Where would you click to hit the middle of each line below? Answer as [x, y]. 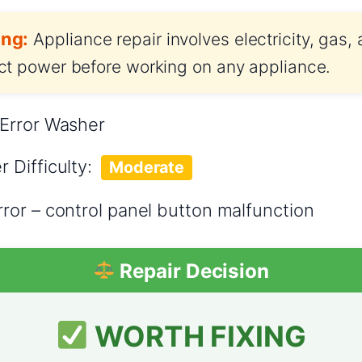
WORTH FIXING [197, 336]
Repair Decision [192, 271]
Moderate [147, 167]
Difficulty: [55, 166]
